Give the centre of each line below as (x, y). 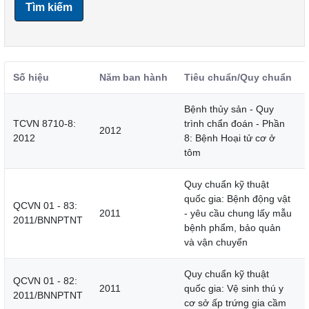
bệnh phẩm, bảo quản (232, 228)
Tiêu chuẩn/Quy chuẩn (238, 78)
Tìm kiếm (49, 8)
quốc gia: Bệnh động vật (237, 199)
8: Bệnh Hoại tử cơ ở (230, 138)
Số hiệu (31, 78)
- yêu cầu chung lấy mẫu (238, 213)
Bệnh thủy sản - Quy (229, 109)
